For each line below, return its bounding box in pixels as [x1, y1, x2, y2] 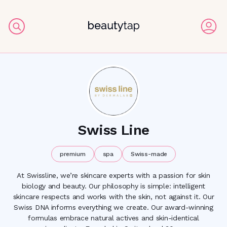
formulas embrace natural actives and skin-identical [28, 214, 199, 222]
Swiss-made [131, 150, 168, 158]
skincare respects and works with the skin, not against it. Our [13, 193, 214, 201]
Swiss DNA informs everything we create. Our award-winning [14, 203, 213, 211]
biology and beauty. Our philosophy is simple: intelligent [21, 182, 206, 190]
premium [59, 150, 86, 158]
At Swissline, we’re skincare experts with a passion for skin [17, 171, 210, 179]
